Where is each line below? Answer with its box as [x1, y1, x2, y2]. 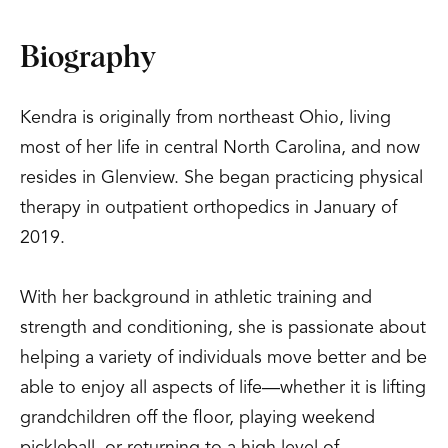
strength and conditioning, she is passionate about [20, 319, 426, 337]
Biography [20, 43, 156, 73]
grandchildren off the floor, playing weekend [20, 409, 375, 427]
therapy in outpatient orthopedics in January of [20, 199, 397, 217]
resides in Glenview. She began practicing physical [20, 169, 423, 187]
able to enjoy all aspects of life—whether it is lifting [20, 379, 426, 397]
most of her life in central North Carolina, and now [20, 139, 420, 157]
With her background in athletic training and [20, 289, 372, 307]
